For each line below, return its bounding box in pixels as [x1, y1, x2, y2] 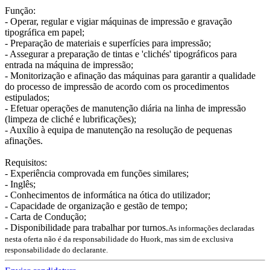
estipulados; [5, 92, 49, 102]
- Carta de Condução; [5, 211, 86, 222]
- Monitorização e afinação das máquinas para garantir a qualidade [5, 70, 256, 81]
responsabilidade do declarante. [5, 245, 108, 254]
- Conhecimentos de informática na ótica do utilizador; [5, 189, 210, 200]
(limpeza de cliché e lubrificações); [5, 113, 136, 124]
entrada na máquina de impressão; [5, 59, 133, 70]
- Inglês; [5, 178, 36, 189]
